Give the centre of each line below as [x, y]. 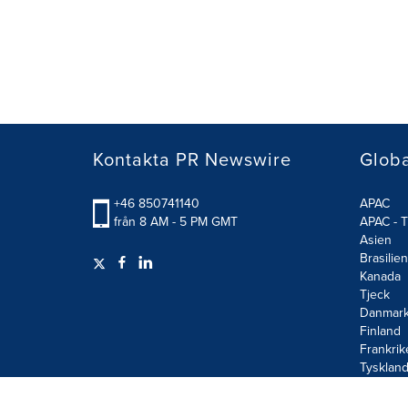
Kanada [380, 276]
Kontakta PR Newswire [192, 159]
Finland [380, 331]
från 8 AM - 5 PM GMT [176, 222]
